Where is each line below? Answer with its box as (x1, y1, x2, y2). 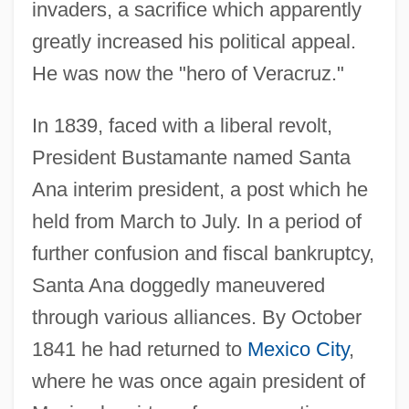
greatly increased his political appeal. (31, 29, 356, 53)
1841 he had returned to (31, 337, 247, 361)
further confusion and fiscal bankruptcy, (31, 241, 374, 265)
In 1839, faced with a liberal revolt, (31, 113, 332, 137)
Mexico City (246, 337, 349, 361)
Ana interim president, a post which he (31, 177, 368, 201)
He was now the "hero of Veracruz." (31, 61, 344, 85)
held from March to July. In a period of (31, 209, 362, 233)
